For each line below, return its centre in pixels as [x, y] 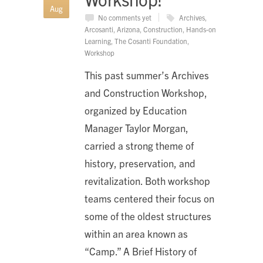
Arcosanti [99, 29]
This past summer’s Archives [147, 75]
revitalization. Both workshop [147, 181]
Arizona [128, 29]
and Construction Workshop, [146, 92]
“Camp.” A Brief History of [141, 251]
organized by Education [136, 110]
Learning [98, 41]
